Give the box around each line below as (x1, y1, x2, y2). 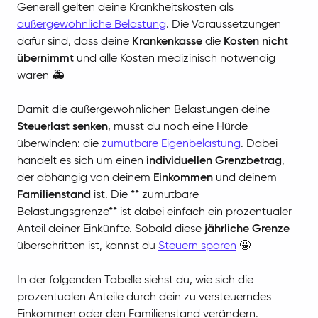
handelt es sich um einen (17, 155, 146, 168)
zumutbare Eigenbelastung (102, 138, 241, 150)
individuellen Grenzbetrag (146, 155, 282, 168)
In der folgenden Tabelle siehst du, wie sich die (17, 275, 253, 287)
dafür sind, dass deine (17, 36, 132, 48)
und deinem (213, 172, 277, 185)
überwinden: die (17, 138, 102, 150)
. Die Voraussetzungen (166, 19, 281, 31)
